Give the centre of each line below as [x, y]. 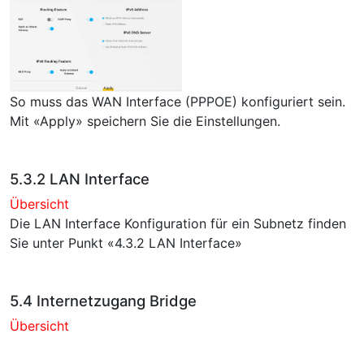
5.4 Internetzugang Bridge [103, 300]
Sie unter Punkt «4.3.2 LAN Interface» [126, 243]
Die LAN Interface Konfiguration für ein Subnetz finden [178, 223]
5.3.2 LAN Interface [80, 178]
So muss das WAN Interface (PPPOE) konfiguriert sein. [178, 101]
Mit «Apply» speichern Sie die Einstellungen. [145, 121]
